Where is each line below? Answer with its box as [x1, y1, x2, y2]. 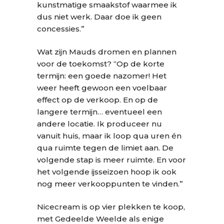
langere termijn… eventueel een [37, 107, 162, 116]
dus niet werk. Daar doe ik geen [37, 12, 161, 21]
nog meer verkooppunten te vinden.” [37, 179, 183, 188]
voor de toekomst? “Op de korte [37, 59, 164, 68]
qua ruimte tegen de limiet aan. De [37, 143, 173, 152]
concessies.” [37, 24, 84, 33]
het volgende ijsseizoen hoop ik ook [37, 167, 176, 176]
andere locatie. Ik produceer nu [37, 119, 162, 128]
